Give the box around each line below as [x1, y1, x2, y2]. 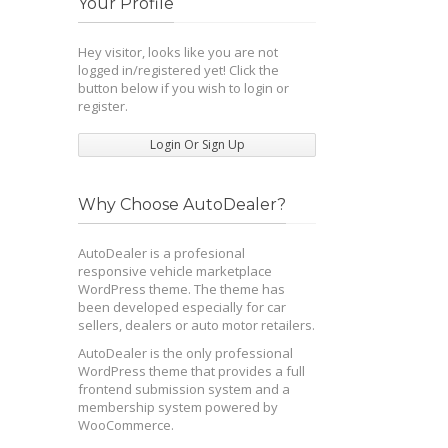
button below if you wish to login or [78, 79, 290, 97]
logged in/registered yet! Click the [78, 61, 280, 79]
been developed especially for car [78, 298, 287, 316]
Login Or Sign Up [149, 136, 245, 153]
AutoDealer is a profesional [78, 244, 246, 262]
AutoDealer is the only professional [78, 344, 294, 362]
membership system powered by [78, 398, 279, 416]
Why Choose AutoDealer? [78, 195, 287, 214]
